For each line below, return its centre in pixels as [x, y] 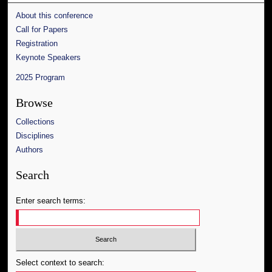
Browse [35, 103]
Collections [36, 121]
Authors [30, 149]
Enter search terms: [51, 200]
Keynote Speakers [49, 57]
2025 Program [41, 77]
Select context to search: [60, 263]
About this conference [55, 15]
